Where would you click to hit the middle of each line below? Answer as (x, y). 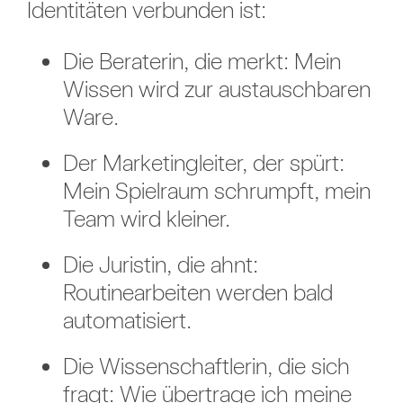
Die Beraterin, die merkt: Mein (201, 61)
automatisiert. (127, 320)
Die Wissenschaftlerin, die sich (206, 366)
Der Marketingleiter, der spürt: (203, 163)
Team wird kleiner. (146, 219)
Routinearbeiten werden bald (197, 292)
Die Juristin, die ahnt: (160, 264)
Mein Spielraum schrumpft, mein (216, 191)
